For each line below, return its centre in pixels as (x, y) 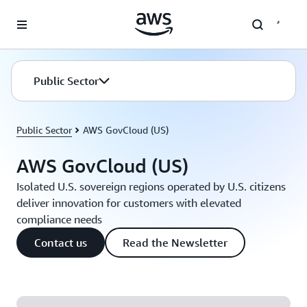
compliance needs (59, 219)
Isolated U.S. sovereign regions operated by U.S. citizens (151, 186)
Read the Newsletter (175, 243)
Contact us (61, 243)
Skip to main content (50, 14)
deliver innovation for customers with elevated (129, 203)
